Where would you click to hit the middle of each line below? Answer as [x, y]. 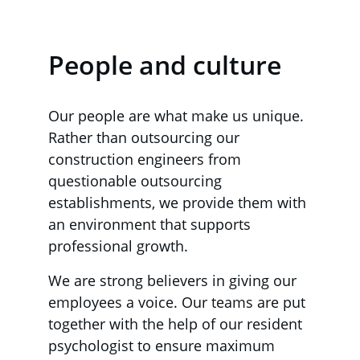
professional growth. [118, 246]
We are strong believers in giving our [174, 280]
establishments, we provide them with [179, 202]
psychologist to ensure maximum [164, 346]
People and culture [165, 65]
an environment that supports [151, 224]
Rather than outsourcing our [146, 137]
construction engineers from [147, 159]
